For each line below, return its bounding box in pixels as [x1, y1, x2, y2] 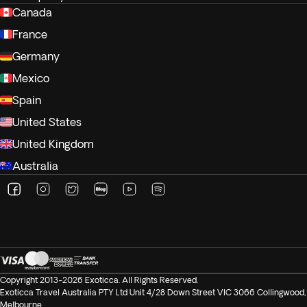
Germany [12, 50, 60, 62]
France [12, 28, 47, 40]
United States [12, 116, 82, 128]
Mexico [12, 72, 49, 84]
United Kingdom [12, 138, 94, 150]
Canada [12, 6, 52, 19]
